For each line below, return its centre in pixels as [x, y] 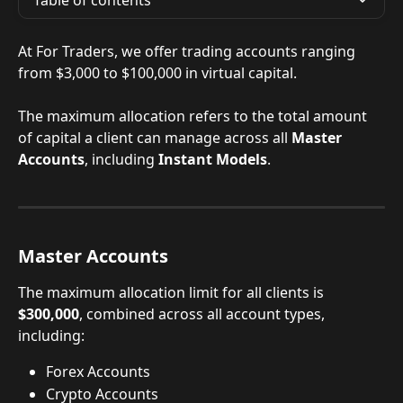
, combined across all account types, [204, 314]
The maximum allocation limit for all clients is [173, 293]
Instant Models [213, 159]
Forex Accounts [98, 372]
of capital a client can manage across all [155, 138]
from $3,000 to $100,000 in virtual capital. [159, 73]
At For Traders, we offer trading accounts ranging [188, 51]
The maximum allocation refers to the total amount [194, 116]
